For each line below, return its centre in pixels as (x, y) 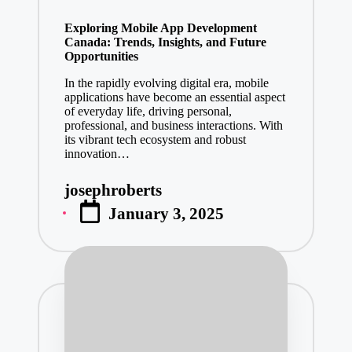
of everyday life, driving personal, (148, 111)
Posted (86, 197)
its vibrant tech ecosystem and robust (155, 139)
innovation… (97, 153)
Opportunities (101, 56)
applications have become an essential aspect (174, 97)
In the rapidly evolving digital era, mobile (166, 82)
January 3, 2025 (167, 214)
